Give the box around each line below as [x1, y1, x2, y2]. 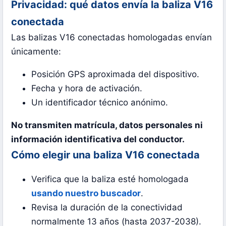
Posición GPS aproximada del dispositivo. [31, 69, 200, 80]
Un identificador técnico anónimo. [31, 97, 168, 108]
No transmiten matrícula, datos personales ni [11, 120, 203, 131]
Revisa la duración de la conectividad [31, 202, 183, 213]
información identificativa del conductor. [11, 134, 185, 145]
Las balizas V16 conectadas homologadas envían [11, 32, 212, 43]
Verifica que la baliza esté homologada [31, 174, 189, 185]
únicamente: [11, 46, 62, 57]
